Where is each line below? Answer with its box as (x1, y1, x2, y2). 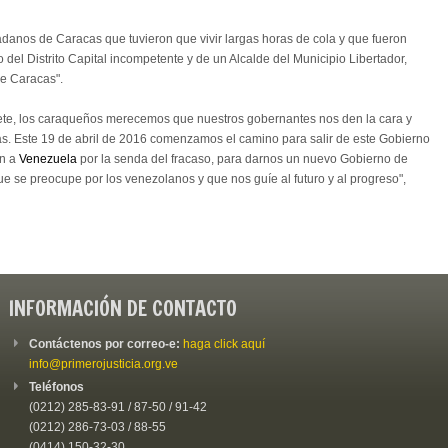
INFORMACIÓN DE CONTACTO (9, 293, 237, 323)
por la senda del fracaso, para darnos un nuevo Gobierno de (77, 151, 408, 166)
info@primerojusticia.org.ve (29, 356, 178, 371)
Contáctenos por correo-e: (29, 336, 183, 351)
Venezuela (19, 151, 77, 166)
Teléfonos (29, 379, 84, 394)
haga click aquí (183, 336, 265, 351)
